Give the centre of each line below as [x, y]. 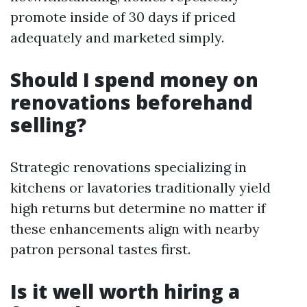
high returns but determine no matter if [138, 208]
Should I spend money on [134, 79]
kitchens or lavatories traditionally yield [140, 187]
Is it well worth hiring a [125, 291]
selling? [48, 125]
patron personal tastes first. [100, 249]
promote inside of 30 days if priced [123, 17]
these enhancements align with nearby [135, 229]
